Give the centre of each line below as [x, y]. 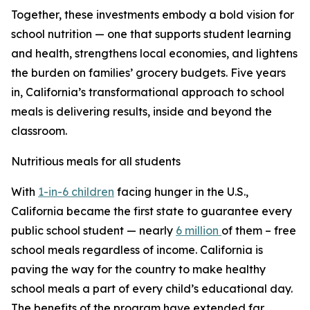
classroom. [39, 131]
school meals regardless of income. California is [137, 250]
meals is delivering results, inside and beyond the [142, 111]
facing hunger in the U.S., [181, 192]
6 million [199, 230]
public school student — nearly [93, 230]
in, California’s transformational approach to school [148, 92]
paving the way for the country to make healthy [138, 269]
